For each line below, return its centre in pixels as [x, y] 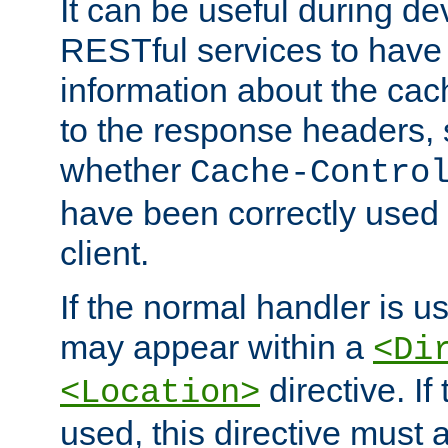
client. [104, 253]
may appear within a [216, 347]
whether [125, 170]
